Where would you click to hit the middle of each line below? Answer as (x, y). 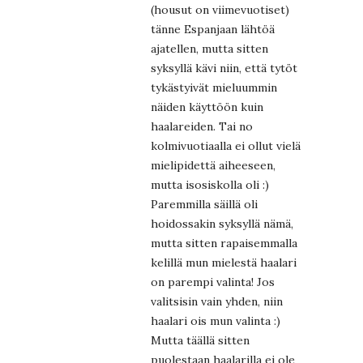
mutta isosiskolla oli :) (210, 185)
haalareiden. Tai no (202, 127)
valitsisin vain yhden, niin (217, 302)
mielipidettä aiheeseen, (213, 166)
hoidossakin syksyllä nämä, (222, 224)
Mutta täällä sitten (200, 341)
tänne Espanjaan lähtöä (213, 30)
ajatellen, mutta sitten (209, 49)
